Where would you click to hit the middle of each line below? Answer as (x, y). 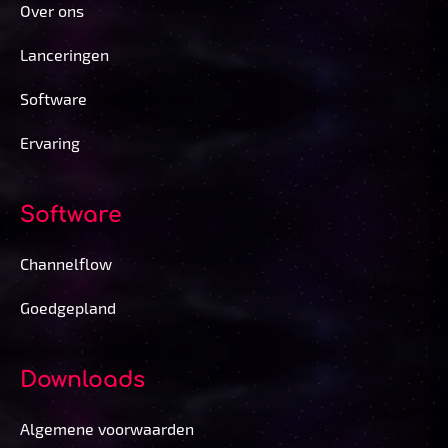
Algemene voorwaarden (107, 428)
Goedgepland (68, 307)
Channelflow (66, 263)
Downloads (82, 379)
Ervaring (50, 142)
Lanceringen (64, 54)
